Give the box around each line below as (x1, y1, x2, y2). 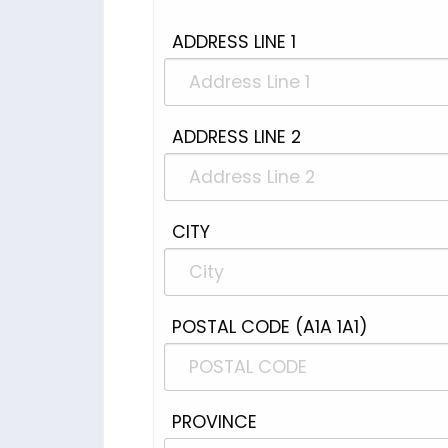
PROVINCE (172, 410, 257, 434)
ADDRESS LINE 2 (172, 125, 301, 149)
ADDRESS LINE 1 (172, 30, 296, 54)
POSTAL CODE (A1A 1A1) (172, 315, 368, 339)
